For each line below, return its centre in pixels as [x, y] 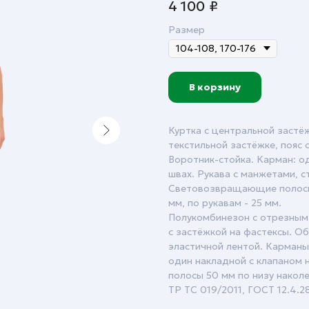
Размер [187, 29]
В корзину [215, 87]
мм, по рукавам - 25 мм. [225, 202]
